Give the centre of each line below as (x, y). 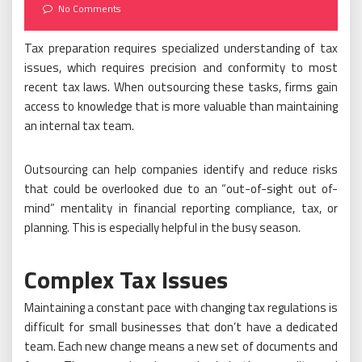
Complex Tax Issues (126, 280)
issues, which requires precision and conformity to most (181, 67)
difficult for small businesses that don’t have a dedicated (181, 327)
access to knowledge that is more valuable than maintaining (181, 106)
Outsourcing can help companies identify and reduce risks (181, 169)
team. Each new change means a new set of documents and (181, 346)
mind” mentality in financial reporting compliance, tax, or (181, 208)
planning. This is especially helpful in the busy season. (162, 227)
